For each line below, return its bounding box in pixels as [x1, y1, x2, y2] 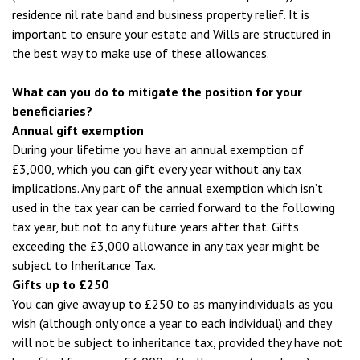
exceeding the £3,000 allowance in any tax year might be [12, 238, 320, 254]
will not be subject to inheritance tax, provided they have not [12, 334, 342, 350]
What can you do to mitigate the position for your [12, 84, 302, 100]
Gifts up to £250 [12, 276, 108, 292]
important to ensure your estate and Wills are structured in [12, 26, 331, 42]
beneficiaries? [12, 103, 92, 119]
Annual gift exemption [12, 122, 144, 138]
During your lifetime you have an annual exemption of [12, 141, 304, 157]
